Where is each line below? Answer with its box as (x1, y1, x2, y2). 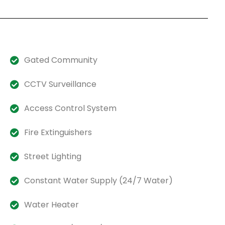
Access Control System (24, 102, 117, 114)
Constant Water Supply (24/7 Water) (24, 174, 173, 186)
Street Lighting (24, 150, 82, 162)
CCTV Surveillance (24, 78, 97, 90)
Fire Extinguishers (24, 126, 92, 138)
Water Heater (24, 198, 79, 210)
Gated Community (24, 54, 98, 66)
